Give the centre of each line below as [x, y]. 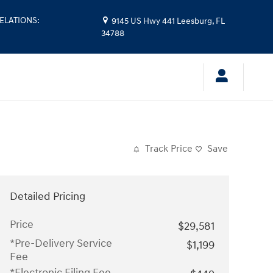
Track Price [169, 149]
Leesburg [195, 21]
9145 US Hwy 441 [144, 21]
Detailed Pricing [48, 197]
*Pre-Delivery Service [61, 243]
